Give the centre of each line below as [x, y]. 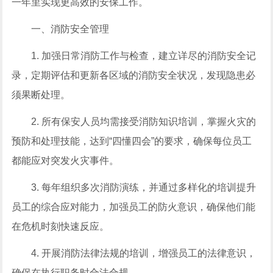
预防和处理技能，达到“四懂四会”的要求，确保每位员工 [132, 141]
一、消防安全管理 [70, 29]
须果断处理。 [41, 95]
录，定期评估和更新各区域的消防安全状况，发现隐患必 [134, 75]
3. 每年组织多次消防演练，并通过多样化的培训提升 [144, 187]
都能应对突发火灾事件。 [66, 161]
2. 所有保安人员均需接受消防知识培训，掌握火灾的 [144, 122]
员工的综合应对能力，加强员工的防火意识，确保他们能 [134, 207]
